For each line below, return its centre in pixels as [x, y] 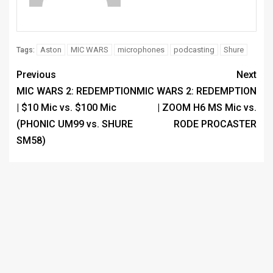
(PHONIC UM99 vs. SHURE [75, 124]
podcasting [194, 49]
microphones [141, 49]
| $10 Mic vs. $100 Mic [66, 107]
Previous [36, 74]
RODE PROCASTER [215, 124]
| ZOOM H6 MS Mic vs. [207, 107]
